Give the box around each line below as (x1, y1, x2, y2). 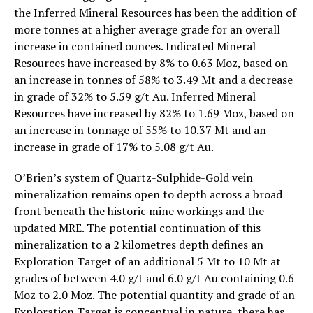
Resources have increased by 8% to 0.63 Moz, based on (14, 54, 288, 71)
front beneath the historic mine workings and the (14, 203, 264, 219)
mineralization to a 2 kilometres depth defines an (14, 236, 263, 252)
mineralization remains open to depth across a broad (14, 186, 282, 202)
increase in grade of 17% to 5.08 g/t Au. (14, 138, 214, 154)
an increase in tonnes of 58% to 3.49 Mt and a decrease (14, 71, 293, 87)
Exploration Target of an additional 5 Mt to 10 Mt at (14, 253, 281, 269)
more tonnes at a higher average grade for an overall (14, 21, 280, 37)
